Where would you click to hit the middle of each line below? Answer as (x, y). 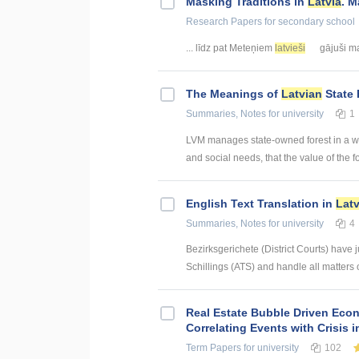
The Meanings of (234, 93)
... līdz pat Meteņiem (230, 48)
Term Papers (214, 348)
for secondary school (309, 21)
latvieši (290, 48)
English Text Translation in (261, 203)
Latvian (302, 93)
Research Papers (224, 21)
